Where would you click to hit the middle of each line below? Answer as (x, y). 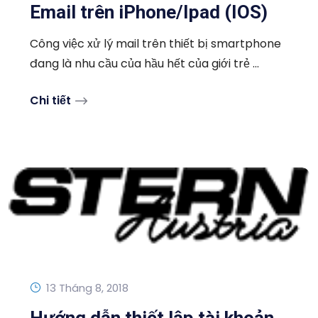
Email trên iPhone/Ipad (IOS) (149, 12)
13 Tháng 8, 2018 (87, 288)
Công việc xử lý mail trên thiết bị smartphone (155, 44)
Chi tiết (50, 100)
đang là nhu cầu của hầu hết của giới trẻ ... (144, 64)
